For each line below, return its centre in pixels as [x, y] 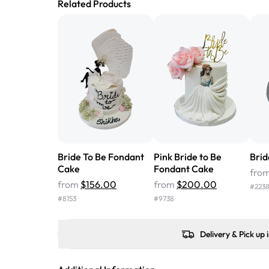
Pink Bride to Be [188, 156]
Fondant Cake [184, 168]
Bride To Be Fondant [101, 156]
